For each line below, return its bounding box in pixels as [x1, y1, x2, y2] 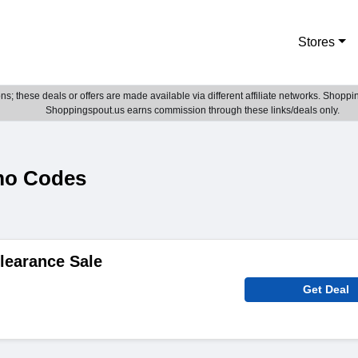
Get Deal [303, 283, 350, 296]
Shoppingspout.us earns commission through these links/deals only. [45, 105, 340, 116]
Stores [298, 35, 336, 49]
